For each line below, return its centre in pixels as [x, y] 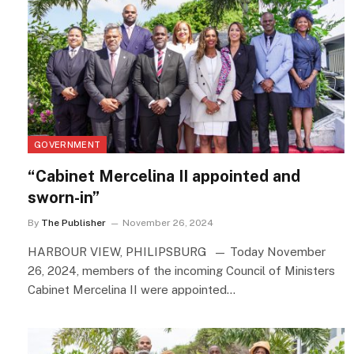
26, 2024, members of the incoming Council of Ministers [181, 271]
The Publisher [73, 223]
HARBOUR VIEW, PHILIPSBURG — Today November [177, 252]
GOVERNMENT [68, 145]
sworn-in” [64, 198]
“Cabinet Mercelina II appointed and [164, 177]
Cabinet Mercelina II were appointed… [132, 290]
